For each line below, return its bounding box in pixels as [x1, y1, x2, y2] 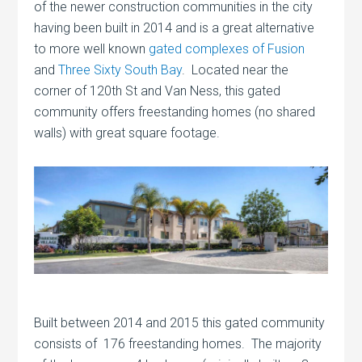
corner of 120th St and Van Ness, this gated [34, 82, 281, 99]
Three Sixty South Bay [58, 61, 183, 78]
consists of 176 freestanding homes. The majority [34, 335, 322, 351]
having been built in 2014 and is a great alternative [34, 19, 315, 36]
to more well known [34, 40, 149, 57]
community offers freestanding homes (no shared [34, 103, 316, 120]
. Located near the [182, 61, 289, 78]
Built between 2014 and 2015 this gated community [34, 314, 326, 330]
